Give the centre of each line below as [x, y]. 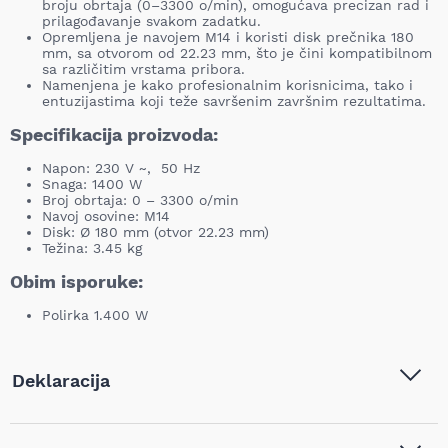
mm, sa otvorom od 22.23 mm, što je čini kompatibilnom [237, 53]
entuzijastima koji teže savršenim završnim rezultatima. [234, 101]
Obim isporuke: [76, 281]
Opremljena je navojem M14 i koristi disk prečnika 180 [228, 37]
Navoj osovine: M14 [106, 216]
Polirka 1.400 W [95, 315]
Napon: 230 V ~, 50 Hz [121, 168]
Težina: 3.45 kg [92, 248]
